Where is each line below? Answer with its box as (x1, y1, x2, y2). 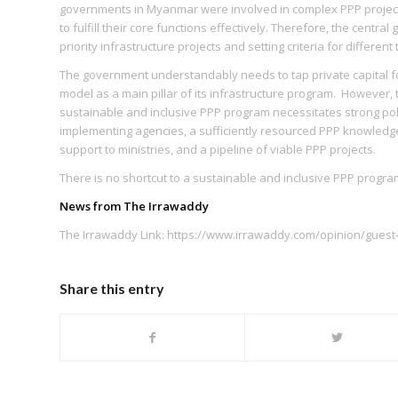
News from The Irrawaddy (60, 198, 209, 215)
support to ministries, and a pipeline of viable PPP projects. (60, 141, 376, 158)
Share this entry (60, 280, 164, 298)
